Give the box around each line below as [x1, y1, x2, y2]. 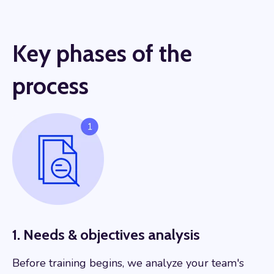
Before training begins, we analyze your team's [12, 256, 244, 271]
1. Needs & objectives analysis [12, 226, 200, 244]
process [12, 72, 89, 101]
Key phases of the [12, 39, 192, 68]
